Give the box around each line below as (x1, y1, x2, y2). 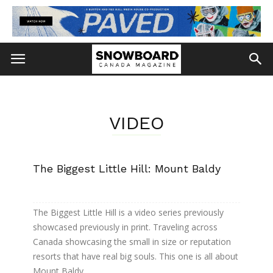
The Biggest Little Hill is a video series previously (33, 207, 224, 218)
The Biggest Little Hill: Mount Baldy (33, 162, 221, 175)
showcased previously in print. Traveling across (33, 221, 218, 233)
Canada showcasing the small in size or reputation (33, 236, 231, 247)
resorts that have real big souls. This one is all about (33, 250, 238, 262)
